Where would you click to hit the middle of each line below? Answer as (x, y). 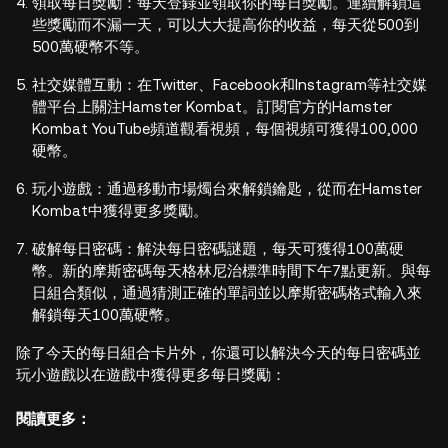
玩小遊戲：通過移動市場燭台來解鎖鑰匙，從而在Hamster (227, 188)
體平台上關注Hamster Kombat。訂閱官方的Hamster (212, 106)
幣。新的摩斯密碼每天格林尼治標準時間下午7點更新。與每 (231, 270)
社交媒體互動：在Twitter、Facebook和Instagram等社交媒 (229, 84)
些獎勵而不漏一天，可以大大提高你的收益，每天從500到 (225, 24)
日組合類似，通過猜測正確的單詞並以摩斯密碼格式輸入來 (227, 292)
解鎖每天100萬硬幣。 (105, 314)
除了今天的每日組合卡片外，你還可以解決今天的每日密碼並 (218, 352)
